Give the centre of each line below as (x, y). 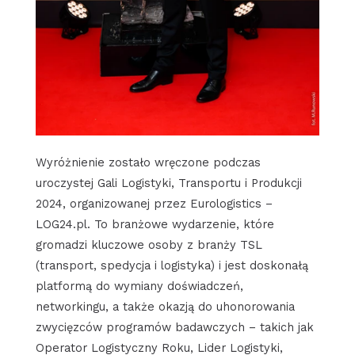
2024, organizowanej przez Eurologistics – (154, 203)
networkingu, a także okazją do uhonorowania (165, 306)
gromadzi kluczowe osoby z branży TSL (149, 244)
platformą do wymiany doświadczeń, (139, 286)
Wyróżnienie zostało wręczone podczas (148, 162)
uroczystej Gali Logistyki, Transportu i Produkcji (168, 183)
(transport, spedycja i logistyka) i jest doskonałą (172, 265)
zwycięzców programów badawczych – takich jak (174, 327)
